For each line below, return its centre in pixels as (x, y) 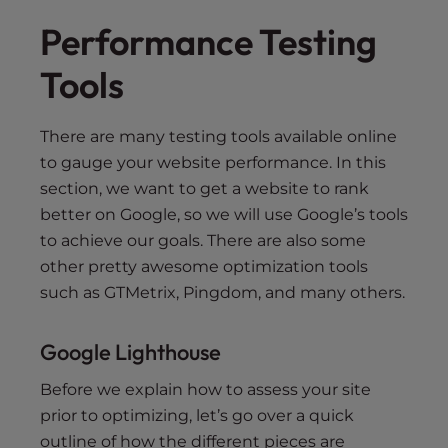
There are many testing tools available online (218, 136)
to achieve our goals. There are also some (203, 240)
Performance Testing (208, 41)
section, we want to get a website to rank (204, 188)
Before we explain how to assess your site (205, 389)
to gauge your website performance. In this (213, 162)
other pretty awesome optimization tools (204, 266)
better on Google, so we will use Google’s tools (224, 214)
